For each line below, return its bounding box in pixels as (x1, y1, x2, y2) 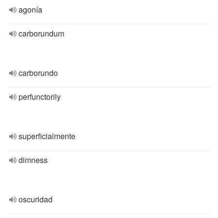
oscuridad (18, 194, 53, 205)
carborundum (18, 28, 64, 39)
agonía (18, 4, 42, 15)
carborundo (18, 67, 58, 78)
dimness (18, 154, 48, 165)
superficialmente (18, 130, 75, 142)
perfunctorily (18, 91, 61, 102)
